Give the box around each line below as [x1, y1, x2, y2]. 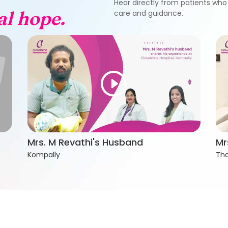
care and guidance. [113, 8, 183, 18]
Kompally [27, 150, 60, 160]
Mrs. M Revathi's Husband [27, 136, 143, 149]
